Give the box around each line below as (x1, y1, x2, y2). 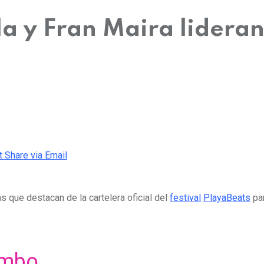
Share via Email (5, 149, 67, 161)
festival (170, 192, 201, 203)
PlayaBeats (203, 192, 250, 203)
